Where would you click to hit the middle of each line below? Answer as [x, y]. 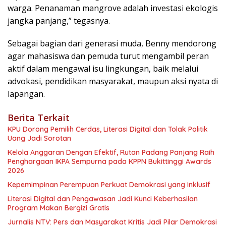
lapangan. [26, 94]
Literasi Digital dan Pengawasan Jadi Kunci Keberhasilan [103, 199]
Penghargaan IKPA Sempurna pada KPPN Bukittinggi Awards [109, 161]
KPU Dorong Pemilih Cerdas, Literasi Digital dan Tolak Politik [108, 129]
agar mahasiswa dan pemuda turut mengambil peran [108, 56]
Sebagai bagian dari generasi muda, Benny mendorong [112, 43]
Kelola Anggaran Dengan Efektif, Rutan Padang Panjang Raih [111, 152]
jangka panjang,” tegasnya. [59, 20]
